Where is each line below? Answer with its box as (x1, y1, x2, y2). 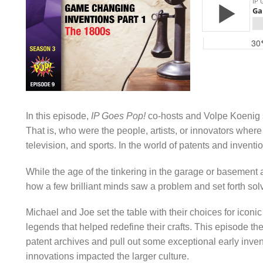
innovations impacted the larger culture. (26, 251, 189, 262)
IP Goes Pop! (91, 111, 146, 121)
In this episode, (26, 111, 91, 121)
